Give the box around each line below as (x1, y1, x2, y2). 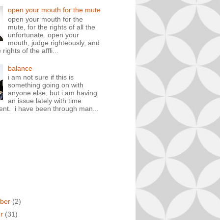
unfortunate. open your (8, 31, 80, 39)
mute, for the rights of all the (8, 23, 96, 31)
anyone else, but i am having (8, 89, 98, 97)
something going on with (8, 81, 84, 89)
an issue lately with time (8, 97, 82, 105)
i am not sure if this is (8, 73, 74, 82)
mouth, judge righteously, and (8, 39, 100, 47)
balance (8, 64, 33, 72)
